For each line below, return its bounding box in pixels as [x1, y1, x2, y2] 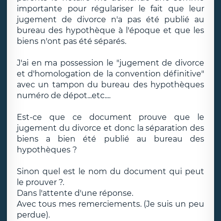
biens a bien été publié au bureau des [17, 134, 204, 144]
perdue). [17, 210, 50, 220]
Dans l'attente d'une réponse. [17, 188, 133, 198]
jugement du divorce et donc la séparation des [17, 123, 204, 133]
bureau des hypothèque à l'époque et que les [17, 26, 204, 35]
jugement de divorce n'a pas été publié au [17, 15, 204, 24]
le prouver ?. [17, 178, 64, 187]
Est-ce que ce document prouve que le [17, 112, 204, 122]
